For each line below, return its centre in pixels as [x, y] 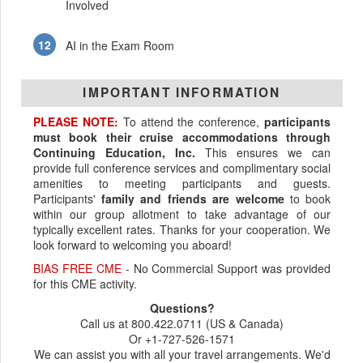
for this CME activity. [85, 284]
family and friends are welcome [193, 198]
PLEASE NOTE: [75, 121]
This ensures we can [263, 152]
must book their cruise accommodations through [182, 137]
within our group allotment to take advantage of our [182, 214]
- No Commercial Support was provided [226, 269]
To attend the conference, [191, 121]
